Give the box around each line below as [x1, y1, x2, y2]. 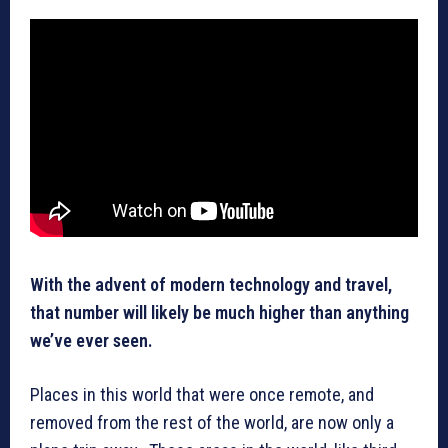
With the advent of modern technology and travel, [30, 274, 392, 296]
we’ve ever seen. [30, 330, 153, 352]
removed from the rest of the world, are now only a [30, 412, 394, 434]
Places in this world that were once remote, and [30, 384, 374, 406]
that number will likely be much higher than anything [30, 302, 409, 324]
